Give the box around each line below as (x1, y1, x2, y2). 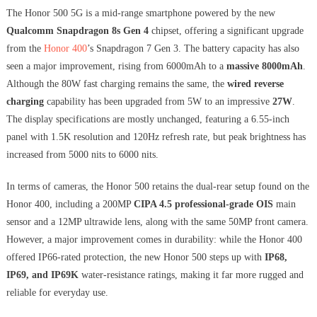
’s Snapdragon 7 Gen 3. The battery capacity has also (86, 43, 299, 54)
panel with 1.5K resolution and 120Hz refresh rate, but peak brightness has (6, 132, 306, 143)
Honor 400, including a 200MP (6, 199, 134, 210)
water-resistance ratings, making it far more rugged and (78, 270, 304, 281)
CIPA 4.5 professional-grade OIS (133, 199, 273, 210)
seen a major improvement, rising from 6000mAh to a (6, 61, 226, 72)
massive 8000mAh (226, 61, 303, 72)
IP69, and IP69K (6, 270, 79, 281)
